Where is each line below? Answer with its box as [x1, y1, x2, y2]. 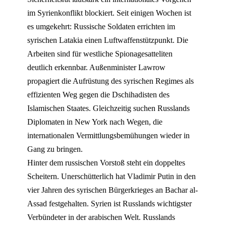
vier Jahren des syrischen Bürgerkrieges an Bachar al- [27, 186, 198, 194]
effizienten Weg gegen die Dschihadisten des [27, 90, 169, 99]
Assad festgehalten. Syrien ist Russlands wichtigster [27, 199, 192, 208]
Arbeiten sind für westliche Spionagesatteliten [27, 49, 173, 58]
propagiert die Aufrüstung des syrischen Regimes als [27, 77, 194, 85]
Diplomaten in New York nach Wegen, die [27, 118, 162, 126]
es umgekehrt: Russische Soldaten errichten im [27, 22, 175, 31]
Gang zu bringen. [27, 145, 83, 153]
